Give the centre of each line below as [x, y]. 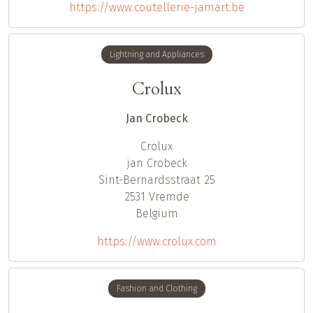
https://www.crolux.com [156, 242]
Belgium [156, 214]
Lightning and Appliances [156, 54]
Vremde [169, 197]
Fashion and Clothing [156, 289]
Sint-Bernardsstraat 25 [156, 180]
